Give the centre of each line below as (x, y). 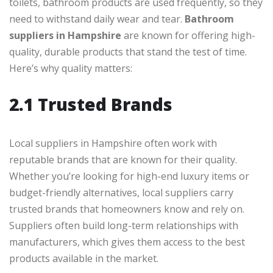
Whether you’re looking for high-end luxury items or (129, 176)
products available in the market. (84, 259)
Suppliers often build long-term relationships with (124, 226)
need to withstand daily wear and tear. (97, 19)
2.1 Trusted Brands (91, 105)
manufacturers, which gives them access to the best (127, 242)
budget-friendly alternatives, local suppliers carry (121, 193)
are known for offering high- (188, 36)
